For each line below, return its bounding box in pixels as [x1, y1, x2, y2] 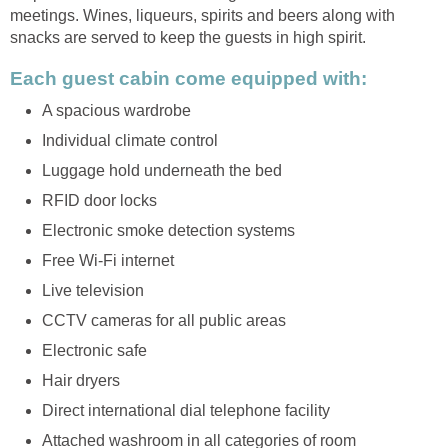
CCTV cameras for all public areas [42, 311, 286, 329]
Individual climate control [42, 131, 218, 149]
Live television [42, 281, 144, 299]
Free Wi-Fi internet [42, 251, 174, 269]
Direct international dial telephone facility [42, 401, 330, 419]
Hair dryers [42, 371, 120, 389]
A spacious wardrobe [42, 101, 191, 119]
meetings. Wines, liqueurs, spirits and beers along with [10, 7, 395, 25]
